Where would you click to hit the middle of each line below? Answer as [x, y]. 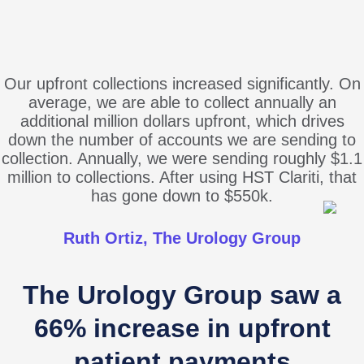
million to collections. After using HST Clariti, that [182, 177]
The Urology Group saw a [182, 295]
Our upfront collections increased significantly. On [182, 83]
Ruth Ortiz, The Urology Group [182, 238]
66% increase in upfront [182, 328]
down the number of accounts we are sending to [182, 139]
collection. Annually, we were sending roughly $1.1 [182, 158]
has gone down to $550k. [182, 195]
